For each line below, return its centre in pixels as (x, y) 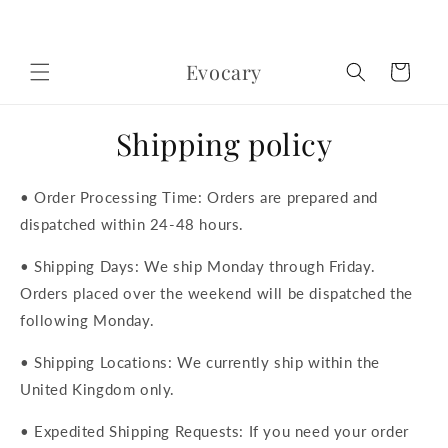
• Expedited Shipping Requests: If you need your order (214, 431)
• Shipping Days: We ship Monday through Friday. (198, 266)
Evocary (224, 71)
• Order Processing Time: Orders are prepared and (199, 197)
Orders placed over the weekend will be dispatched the (216, 293)
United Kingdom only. (98, 389)
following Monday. (87, 320)
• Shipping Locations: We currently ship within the (200, 362)
